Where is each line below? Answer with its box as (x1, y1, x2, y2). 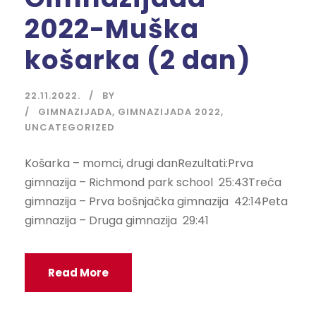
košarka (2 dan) (25, 42, 251, 79)
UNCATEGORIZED (25, 121, 115, 135)
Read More (48, 265, 109, 281)
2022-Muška (25, 11, 199, 48)
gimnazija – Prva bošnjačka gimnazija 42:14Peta (25, 193, 288, 210)
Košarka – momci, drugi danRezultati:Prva (25, 155, 253, 172)
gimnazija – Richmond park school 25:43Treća (25, 174, 281, 191)
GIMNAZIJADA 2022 (118, 105, 221, 119)
